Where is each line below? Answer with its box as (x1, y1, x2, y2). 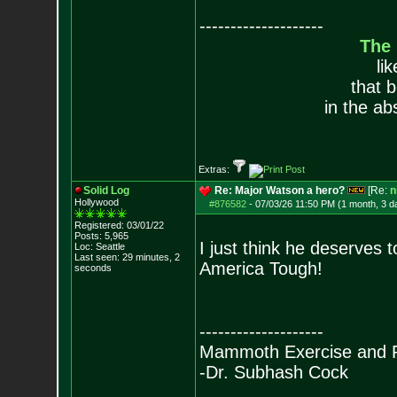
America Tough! (198, 259, 323, 278)
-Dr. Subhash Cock (198, 362, 348, 382)
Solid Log (82, 184, 129, 197)
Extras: (198, 164, 232, 175)
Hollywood (74, 197, 119, 207)
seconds (74, 262, 112, 273)
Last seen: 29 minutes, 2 (74, 252, 180, 262)
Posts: (74, 230, 102, 241)
